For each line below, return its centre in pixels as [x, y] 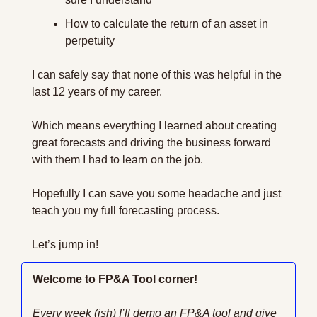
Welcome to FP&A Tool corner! [115, 279]
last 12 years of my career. [97, 92]
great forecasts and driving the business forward [151, 143]
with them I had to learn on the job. [117, 160]
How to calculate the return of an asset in [167, 24]
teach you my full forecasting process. [126, 211]
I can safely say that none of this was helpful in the [157, 75]
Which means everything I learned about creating [154, 126]
